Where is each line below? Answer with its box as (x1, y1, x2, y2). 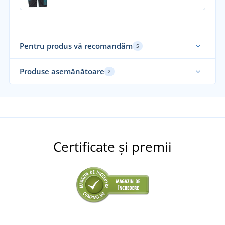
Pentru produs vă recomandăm (19, 41, 133, 51)
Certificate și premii (53, 138, 172, 156)
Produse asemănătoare (19, 66, 104, 77)
